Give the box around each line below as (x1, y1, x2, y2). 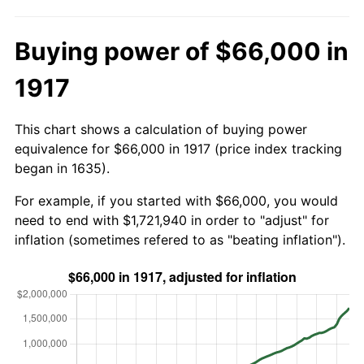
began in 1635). (15, 159, 110, 176)
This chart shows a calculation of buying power (15, 120, 307, 137)
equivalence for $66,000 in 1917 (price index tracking (15, 140, 342, 157)
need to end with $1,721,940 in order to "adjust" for (15, 211, 329, 228)
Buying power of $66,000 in (15, 36, 349, 66)
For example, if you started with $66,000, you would (15, 192, 338, 209)
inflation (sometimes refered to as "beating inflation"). (15, 231, 345, 248)
